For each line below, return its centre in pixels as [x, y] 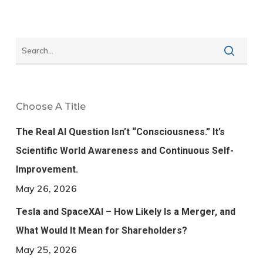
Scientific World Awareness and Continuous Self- [124, 151]
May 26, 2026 [46, 189]
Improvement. [47, 170]
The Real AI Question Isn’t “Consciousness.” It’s [120, 132]
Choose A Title [50, 107]
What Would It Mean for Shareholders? [101, 231]
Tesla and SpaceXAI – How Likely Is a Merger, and [125, 212]
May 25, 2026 [46, 250]
